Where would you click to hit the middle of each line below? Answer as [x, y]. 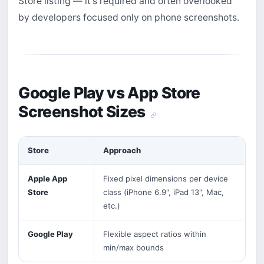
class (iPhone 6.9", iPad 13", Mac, [163, 192]
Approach [122, 150]
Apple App [47, 178]
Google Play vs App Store [109, 93]
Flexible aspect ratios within [154, 234]
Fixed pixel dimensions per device [165, 178]
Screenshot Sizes [84, 112]
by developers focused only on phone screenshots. [129, 18]
